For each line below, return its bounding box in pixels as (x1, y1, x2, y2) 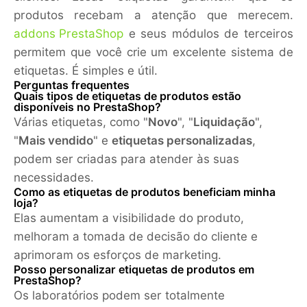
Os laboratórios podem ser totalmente (14, 288, 225, 303)
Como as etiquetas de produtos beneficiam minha (14, 186, 275, 199)
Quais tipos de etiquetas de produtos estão (14, 90, 241, 103)
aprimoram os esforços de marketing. (14, 248, 221, 262)
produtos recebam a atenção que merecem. (14, 8, 293, 23)
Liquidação (193, 115, 255, 130)
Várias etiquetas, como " (14, 115, 148, 130)
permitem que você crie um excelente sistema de (14, 45, 293, 60)
